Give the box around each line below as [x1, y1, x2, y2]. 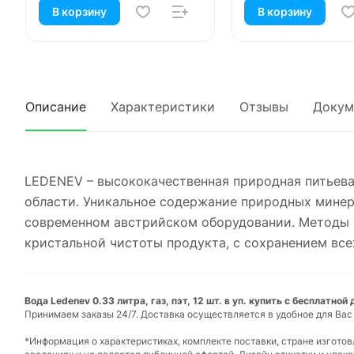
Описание [25, 98, 86, 115]
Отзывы [239, 98, 288, 115]
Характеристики [111, 98, 215, 115]
